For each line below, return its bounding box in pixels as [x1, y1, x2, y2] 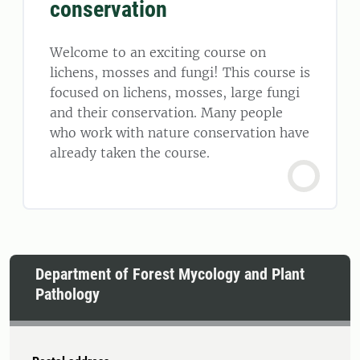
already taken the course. [50, 144, 210, 161]
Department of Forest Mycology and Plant [35, 264, 305, 284]
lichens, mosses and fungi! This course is [50, 63, 310, 80]
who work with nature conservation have [50, 124, 309, 141]
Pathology [35, 284, 100, 304]
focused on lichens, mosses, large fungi [50, 84, 300, 100]
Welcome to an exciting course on [50, 43, 266, 60]
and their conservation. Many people [50, 104, 283, 121]
